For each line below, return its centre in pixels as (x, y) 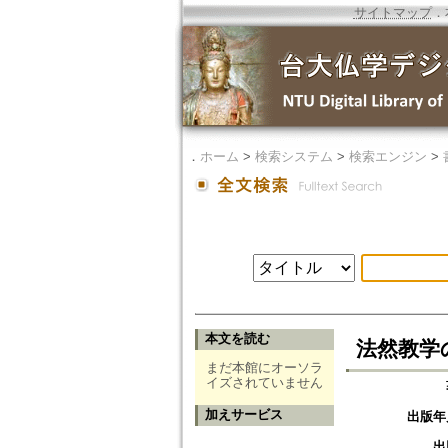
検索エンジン (387, 156)
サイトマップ (392, 12)
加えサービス (243, 415)
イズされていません (264, 383)
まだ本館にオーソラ (264, 368)
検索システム (293, 156)
